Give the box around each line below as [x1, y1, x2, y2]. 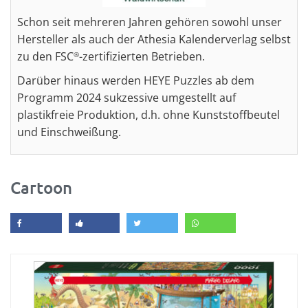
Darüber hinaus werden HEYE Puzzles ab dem [17, 73, 254, 88]
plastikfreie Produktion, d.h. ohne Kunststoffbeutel [17, 107, 280, 122]
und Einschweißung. [17, 124, 121, 140]
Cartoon [10, 177, 72, 198]
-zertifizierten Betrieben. [79, 49, 205, 64]
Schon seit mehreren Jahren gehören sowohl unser [17, 14, 282, 30]
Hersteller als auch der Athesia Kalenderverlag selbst [17, 32, 291, 47]
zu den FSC [17, 49, 74, 64]
